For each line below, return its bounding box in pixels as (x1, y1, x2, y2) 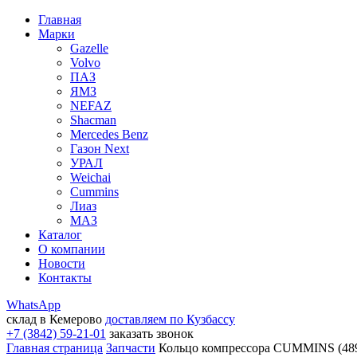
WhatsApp (6, 298, 61, 312)
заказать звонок (109, 327, 194, 340)
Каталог (38, 228, 82, 241)
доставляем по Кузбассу (105, 312, 235, 326)
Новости (38, 257, 85, 270)
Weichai (70, 171, 111, 184)
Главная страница (6, 341, 103, 355)
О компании (38, 242, 105, 256)
